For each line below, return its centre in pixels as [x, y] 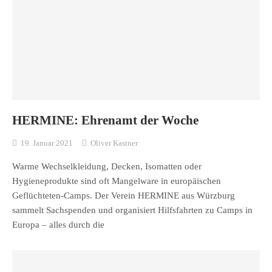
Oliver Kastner [114, 143]
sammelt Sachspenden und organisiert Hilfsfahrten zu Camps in [132, 210]
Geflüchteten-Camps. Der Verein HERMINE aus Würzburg [124, 196]
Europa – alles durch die [58, 225]
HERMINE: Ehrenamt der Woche [105, 120]
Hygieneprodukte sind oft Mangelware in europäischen [117, 181]
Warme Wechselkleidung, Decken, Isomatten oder [107, 167]
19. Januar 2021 [47, 143]
